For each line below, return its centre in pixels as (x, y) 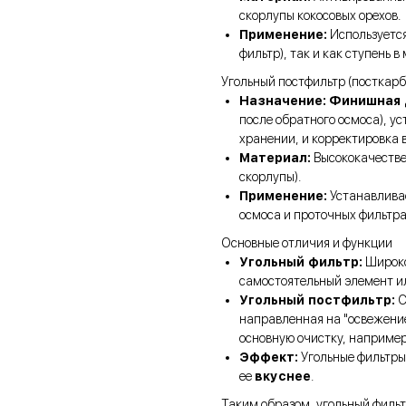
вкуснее (283, 377)
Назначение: (283, 101)
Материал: (275, 158)
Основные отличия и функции (307, 243)
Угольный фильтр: (301, 262)
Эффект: (269, 358)
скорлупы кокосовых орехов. (320, 16)
